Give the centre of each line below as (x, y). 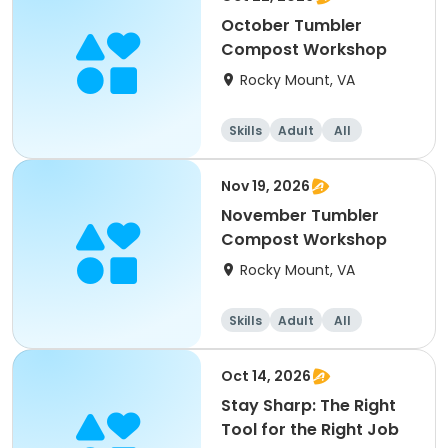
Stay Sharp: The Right (308, 405)
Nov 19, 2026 (265, 186)
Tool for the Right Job (310, 429)
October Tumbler (291, 25)
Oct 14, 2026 (266, 376)
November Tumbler (300, 215)
